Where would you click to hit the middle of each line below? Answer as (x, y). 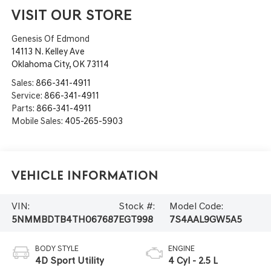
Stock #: (136, 206)
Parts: (24, 108)
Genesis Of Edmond (50, 38)
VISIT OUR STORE (71, 15)
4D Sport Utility (69, 260)
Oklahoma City (40, 64)
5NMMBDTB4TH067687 (65, 219)
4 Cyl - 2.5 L (193, 260)
